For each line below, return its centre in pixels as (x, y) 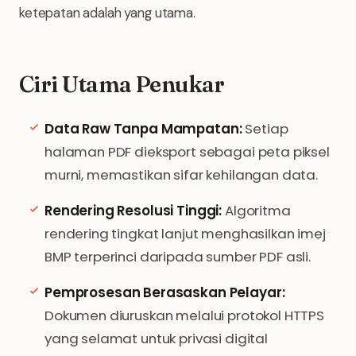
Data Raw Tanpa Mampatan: (143, 129)
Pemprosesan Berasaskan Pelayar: (165, 292)
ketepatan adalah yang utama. (107, 13)
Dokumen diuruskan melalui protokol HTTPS (185, 315)
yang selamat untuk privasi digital (156, 339)
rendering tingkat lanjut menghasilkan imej (185, 234)
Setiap (265, 129)
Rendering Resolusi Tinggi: (133, 211)
